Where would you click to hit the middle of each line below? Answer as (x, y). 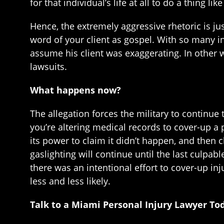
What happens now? (75, 90)
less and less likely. (70, 181)
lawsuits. (48, 67)
